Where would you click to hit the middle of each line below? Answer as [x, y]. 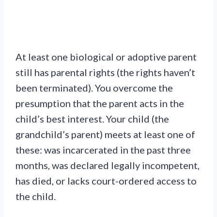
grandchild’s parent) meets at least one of [105, 134]
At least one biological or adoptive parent [106, 56]
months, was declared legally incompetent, [108, 165]
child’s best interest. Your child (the [92, 118]
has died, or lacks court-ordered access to [106, 180]
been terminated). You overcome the [94, 87]
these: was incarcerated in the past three [103, 149]
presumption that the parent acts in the [100, 103]
